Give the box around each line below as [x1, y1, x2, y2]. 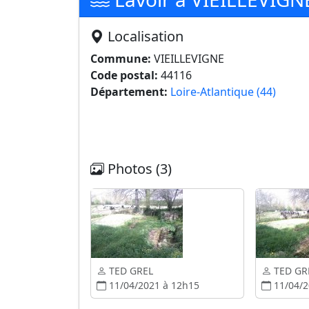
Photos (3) [104, 159, 172, 178]
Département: [90, 84, 168, 99]
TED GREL [106, 264, 153, 277]
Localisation [104, 27, 183, 46]
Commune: [90, 51, 151, 66]
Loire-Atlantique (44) [170, 84, 276, 99]
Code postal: [90, 68, 158, 83]
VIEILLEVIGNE [151, 51, 224, 66]
